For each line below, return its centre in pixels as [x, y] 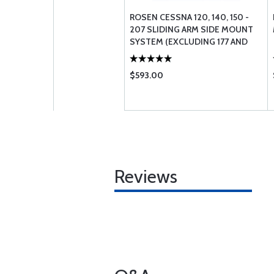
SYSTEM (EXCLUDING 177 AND [189, 42]
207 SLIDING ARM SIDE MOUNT [191, 29]
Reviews [146, 176]
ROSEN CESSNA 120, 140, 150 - [189, 17]
